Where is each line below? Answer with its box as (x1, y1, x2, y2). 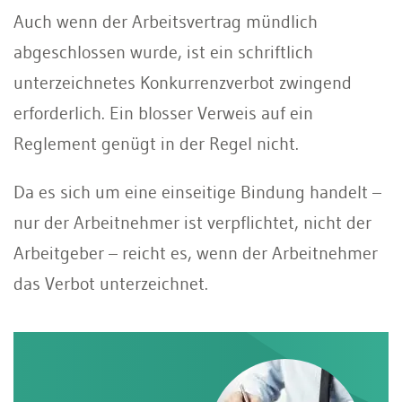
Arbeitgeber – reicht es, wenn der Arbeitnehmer (13, 241, 378, 264)
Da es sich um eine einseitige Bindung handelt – (13, 180, 381, 203)
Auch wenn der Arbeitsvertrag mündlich (13, 10, 318, 32)
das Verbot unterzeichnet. (13, 272, 208, 294)
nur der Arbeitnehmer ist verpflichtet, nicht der (13, 211, 371, 233)
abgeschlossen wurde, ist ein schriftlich (13, 40, 313, 63)
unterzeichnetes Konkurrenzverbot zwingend (13, 71, 352, 93)
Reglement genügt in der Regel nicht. (13, 132, 299, 154)
